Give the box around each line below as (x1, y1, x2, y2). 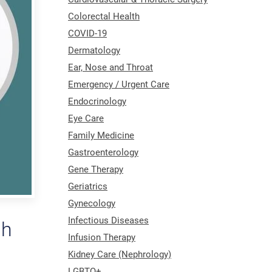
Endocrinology (68, 95, 126, 107)
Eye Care (68, 112, 104, 124)
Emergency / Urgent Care (68, 78, 169, 90)
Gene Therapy (68, 163, 123, 175)
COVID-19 (68, 27, 107, 39)
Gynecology (68, 197, 115, 209)
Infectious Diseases (68, 214, 149, 226)
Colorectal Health (68, 10, 140, 22)
